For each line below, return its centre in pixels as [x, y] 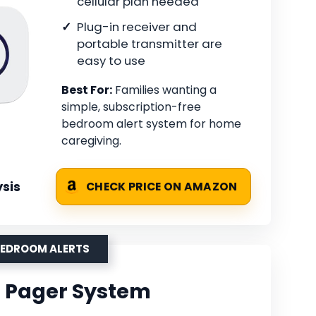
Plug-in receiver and [137, 27]
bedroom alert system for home [151, 124]
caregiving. [91, 141]
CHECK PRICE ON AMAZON [162, 187]
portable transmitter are [150, 44]
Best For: [87, 90]
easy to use [111, 61]
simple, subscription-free [131, 107]
